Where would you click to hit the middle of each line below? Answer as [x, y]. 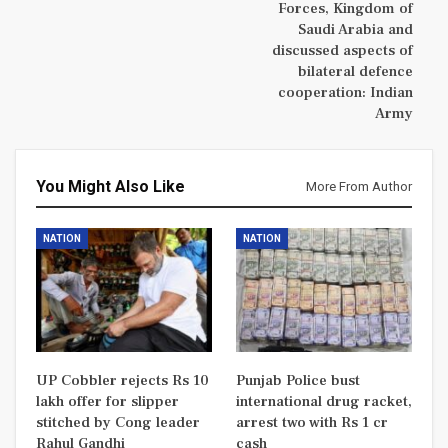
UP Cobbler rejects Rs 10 [122, 380]
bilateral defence [355, 72]
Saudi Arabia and [355, 30]
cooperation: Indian [345, 93]
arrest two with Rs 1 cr [312, 422]
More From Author [359, 187]
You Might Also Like [110, 187]
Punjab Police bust [298, 380]
